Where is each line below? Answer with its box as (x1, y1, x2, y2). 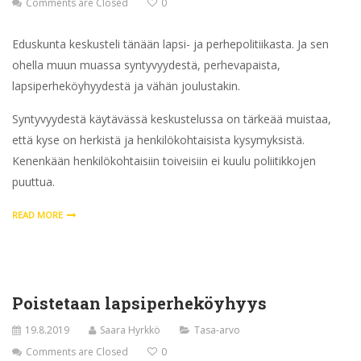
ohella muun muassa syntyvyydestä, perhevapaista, (12, 56, 280, 73)
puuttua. (12, 173, 55, 189)
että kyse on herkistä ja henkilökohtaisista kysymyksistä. (12, 131, 305, 147)
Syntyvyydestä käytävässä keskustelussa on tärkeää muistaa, (12, 110, 331, 127)
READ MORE (12, 208, 63, 221)
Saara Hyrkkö (100, 322, 160, 337)
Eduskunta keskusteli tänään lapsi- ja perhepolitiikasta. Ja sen (12, 35, 329, 52)
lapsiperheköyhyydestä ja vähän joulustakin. (12, 77, 240, 93)
